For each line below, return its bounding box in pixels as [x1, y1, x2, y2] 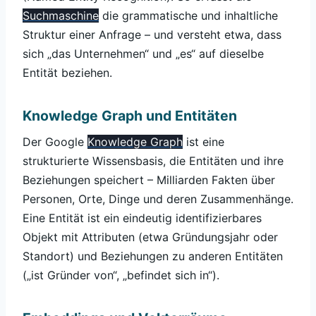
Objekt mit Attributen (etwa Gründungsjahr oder [23, 230, 278, 245]
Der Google [23, 135, 87, 150]
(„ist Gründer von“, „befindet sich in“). [23, 268, 219, 283]
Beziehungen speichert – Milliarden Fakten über [23, 173, 275, 188]
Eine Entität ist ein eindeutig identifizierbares [23, 211, 262, 226]
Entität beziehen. [23, 65, 112, 80]
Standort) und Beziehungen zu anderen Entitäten [23, 249, 283, 264]
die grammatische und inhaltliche [99, 8, 278, 23]
